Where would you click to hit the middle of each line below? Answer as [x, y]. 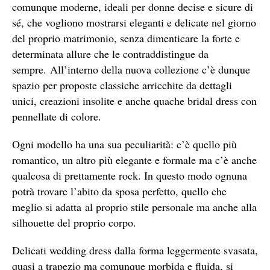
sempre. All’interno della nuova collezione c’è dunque [131, 70]
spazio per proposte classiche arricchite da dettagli [122, 85]
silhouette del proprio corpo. [74, 223]
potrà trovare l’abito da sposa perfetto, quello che [119, 191]
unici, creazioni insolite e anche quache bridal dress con [134, 101]
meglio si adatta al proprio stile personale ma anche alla [134, 207]
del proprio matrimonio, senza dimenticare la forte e [126, 38]
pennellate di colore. [57, 117]
